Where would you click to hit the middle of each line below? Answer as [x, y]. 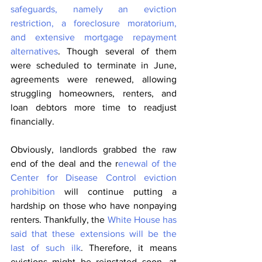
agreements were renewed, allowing [94, 80]
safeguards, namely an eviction [94, 9]
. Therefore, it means [128, 248]
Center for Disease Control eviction [94, 178]
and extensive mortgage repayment [94, 37]
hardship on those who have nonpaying [94, 206]
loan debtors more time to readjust [94, 108]
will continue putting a [116, 192]
